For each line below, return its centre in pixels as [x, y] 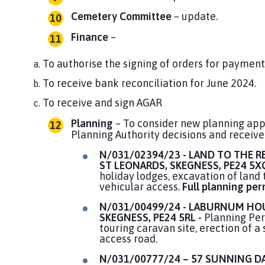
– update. [196, 17]
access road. [128, 239]
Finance [91, 37]
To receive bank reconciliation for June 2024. [149, 83]
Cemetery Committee [122, 17]
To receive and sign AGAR [102, 103]
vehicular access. [141, 187]
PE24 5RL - [177, 218]
